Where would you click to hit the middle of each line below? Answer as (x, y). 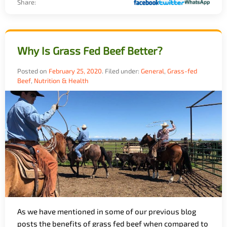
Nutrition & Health (61, 81)
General (153, 71)
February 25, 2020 (75, 71)
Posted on (33, 71)
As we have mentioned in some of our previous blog (107, 212)
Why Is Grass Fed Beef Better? (90, 51)
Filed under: (123, 71)
